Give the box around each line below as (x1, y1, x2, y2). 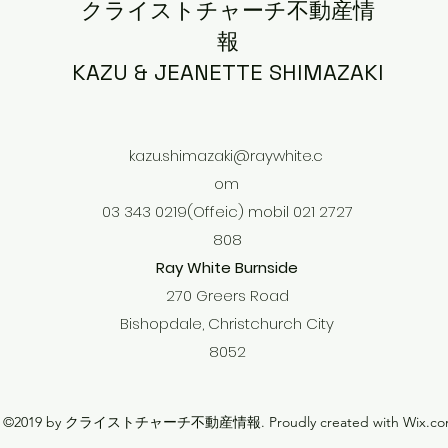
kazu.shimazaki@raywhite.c (129, 145, 323, 167)
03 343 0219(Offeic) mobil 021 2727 (101, 201, 353, 223)
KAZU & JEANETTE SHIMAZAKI (71, 58, 384, 87)
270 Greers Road (165, 285, 289, 307)
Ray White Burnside (156, 257, 298, 279)
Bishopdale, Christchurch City (120, 313, 334, 335)
